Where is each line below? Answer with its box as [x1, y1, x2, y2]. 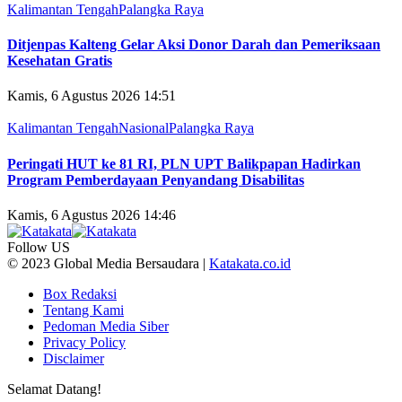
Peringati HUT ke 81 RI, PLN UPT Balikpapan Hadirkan [7, 155, 361, 171]
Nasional [118, 120, 169, 136]
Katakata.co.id [209, 255, 291, 271]
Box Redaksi [43, 285, 117, 301]
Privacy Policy [43, 334, 126, 350]
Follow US [7, 239, 70, 255]
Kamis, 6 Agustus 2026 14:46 [7, 206, 176, 223]
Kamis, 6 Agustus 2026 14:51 [7, 88, 176, 104]
